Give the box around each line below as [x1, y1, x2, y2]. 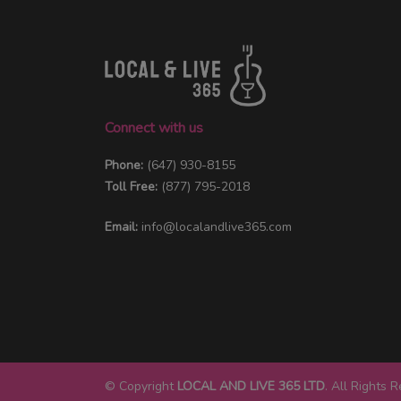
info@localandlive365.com [141, 218, 292, 235]
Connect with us [105, 117, 203, 138]
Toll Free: [105, 177, 161, 195]
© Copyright [105, 377, 177, 395]
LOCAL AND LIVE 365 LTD [177, 377, 325, 395]
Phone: [105, 156, 147, 174]
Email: [105, 218, 138, 235]
